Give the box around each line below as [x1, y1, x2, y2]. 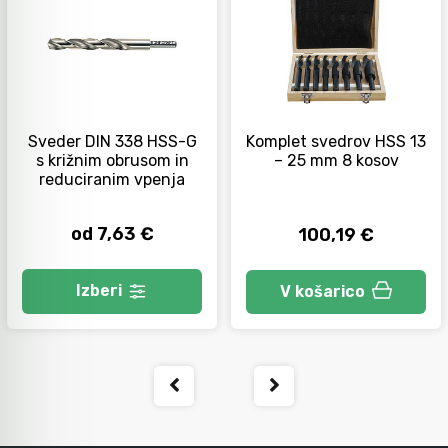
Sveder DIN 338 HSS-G [27, 131, 197, 151]
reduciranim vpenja [39, 169, 185, 189]
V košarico [280, 281, 365, 301]
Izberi [76, 281, 122, 301]
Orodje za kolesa [90, 43, 213, 62]
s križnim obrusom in [35, 150, 189, 170]
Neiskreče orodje [90, 111, 215, 130]
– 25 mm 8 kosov [273, 150, 399, 170]
